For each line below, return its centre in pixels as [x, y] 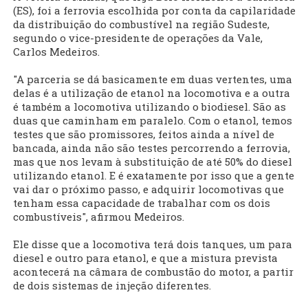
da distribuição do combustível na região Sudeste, [141, 24]
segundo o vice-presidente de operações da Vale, [138, 38]
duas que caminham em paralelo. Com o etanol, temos [153, 121]
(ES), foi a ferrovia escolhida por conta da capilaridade [154, 11]
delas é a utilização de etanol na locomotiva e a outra [152, 93]
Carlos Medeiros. [56, 52]
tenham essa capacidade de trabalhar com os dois [142, 203]
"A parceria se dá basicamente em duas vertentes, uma [153, 79]
